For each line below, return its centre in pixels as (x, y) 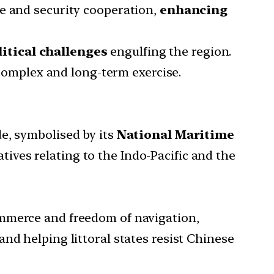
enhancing (194, 9)
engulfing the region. (169, 51)
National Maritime (175, 134)
